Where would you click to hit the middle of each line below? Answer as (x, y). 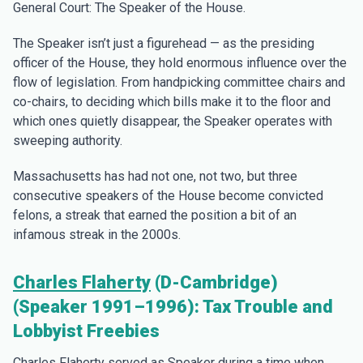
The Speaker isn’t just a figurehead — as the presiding (164, 43)
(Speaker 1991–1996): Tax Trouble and (173, 307)
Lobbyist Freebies (86, 331)
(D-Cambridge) (214, 282)
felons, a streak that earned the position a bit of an (155, 215)
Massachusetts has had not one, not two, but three (155, 176)
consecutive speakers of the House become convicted (168, 196)
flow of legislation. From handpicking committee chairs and (179, 82)
